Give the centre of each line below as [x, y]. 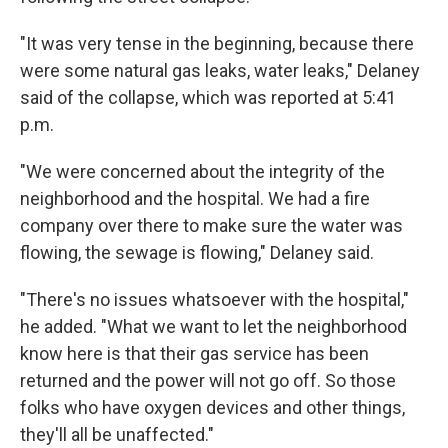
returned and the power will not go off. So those [208, 381]
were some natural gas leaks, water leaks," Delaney [220, 71]
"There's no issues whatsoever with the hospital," [214, 300]
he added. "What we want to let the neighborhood [213, 327]
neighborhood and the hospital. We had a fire [195, 199]
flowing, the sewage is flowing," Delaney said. [197, 253]
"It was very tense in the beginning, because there [217, 44]
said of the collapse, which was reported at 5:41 [208, 98]
